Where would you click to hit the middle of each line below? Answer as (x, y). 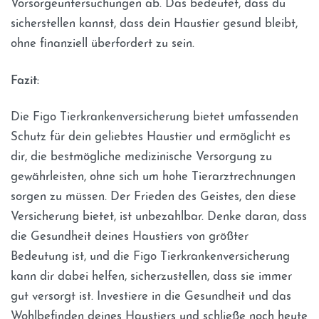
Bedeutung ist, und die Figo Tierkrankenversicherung (150, 257)
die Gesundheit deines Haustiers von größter (130, 237)
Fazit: (25, 80)
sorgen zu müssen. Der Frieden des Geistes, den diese (153, 197)
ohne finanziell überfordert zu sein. (103, 44)
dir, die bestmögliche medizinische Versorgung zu (141, 157)
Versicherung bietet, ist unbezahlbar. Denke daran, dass (159, 217)
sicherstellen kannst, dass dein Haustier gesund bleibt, (154, 24)
